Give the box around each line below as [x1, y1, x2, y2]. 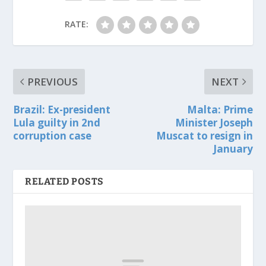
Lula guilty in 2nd [13, 115, 101, 129]
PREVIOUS [27, 74, 78, 88]
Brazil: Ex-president [13, 102, 111, 116]
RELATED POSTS [25, 175, 104, 187]
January [213, 141, 253, 156]
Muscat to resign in [156, 128, 253, 142]
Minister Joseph [175, 115, 253, 129]
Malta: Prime [186, 102, 253, 116]
